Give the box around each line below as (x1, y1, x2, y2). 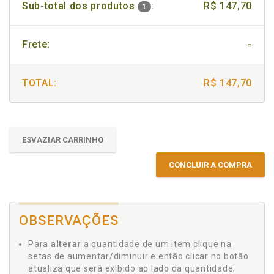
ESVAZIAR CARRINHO (22, 135, 103, 144)
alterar (50, 239, 81, 249)
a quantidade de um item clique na (81, 239, 232, 249)
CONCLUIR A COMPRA (169, 160, 252, 169)
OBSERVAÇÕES (19, 213, 119, 228)
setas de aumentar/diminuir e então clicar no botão (28, 251, 249, 261)
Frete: (22, 39, 50, 50)
